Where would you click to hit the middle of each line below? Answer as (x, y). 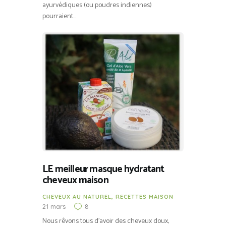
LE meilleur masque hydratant (103, 169)
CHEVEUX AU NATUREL (77, 197)
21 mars (54, 207)
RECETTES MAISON (145, 197)
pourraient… (59, 16)
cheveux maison (75, 181)
